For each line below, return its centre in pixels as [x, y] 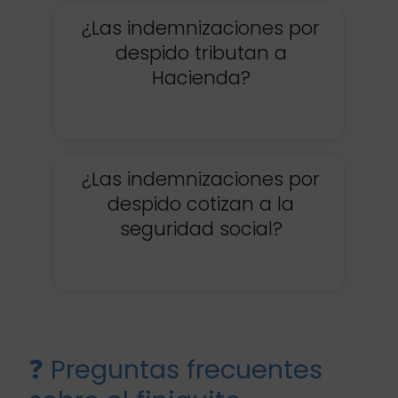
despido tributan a [201, 52]
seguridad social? [201, 228]
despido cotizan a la [201, 203]
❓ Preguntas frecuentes [175, 369]
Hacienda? [201, 77]
